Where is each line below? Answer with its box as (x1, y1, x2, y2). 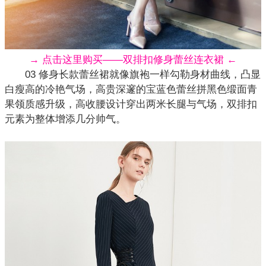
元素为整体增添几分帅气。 (5, 113, 126, 125)
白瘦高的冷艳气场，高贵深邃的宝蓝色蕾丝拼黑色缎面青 (5, 83, 257, 95)
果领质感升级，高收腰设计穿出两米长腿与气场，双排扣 (5, 98, 257, 110)
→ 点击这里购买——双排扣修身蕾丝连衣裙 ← (29, 53, 237, 65)
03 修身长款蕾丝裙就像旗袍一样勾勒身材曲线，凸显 (5, 68, 261, 80)
